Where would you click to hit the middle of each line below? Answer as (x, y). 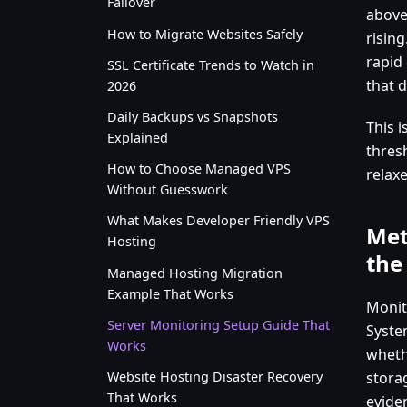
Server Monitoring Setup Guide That (218, 324)
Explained (138, 137)
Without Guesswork (168, 190)
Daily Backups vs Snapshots (193, 116)
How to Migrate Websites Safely (205, 34)
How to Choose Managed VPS (199, 169)
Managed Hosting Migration (195, 273)
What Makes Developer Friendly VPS (218, 221)
